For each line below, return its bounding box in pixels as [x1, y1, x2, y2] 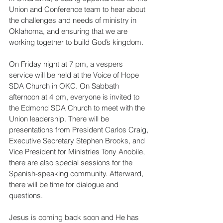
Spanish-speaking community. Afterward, [9, 168, 145, 178]
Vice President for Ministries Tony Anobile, [9, 146, 147, 156]
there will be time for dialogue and [9, 179, 120, 189]
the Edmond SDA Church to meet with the [9, 103, 147, 112]
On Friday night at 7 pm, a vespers [9, 59, 125, 69]
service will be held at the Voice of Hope [9, 70, 141, 80]
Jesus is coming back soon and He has [9, 212, 141, 222]
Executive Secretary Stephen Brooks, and [9, 135, 147, 145]
